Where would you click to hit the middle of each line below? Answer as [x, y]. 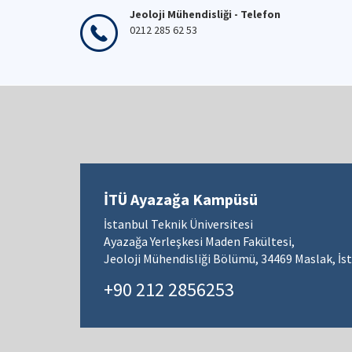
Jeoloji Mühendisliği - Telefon [205, 14]
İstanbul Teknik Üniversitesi [178, 224]
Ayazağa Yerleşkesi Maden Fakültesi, [199, 241]
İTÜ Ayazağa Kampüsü [181, 199]
